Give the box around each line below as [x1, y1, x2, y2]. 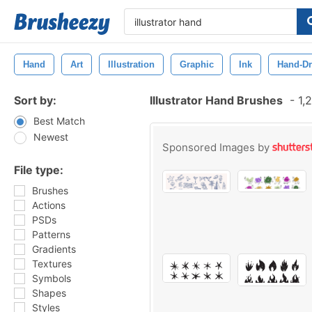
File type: [14, 163, 63, 177]
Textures [32, 258, 72, 270]
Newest [33, 131, 68, 143]
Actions [32, 199, 65, 211]
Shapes [32, 287, 66, 299]
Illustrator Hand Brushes [150, 93, 283, 107]
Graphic [180, 59, 214, 70]
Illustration [108, 59, 155, 70]
